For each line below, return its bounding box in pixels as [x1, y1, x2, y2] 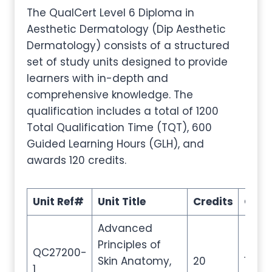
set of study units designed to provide [27, 55, 228, 69]
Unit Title [97, 194, 146, 209]
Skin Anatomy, [97, 254, 171, 268]
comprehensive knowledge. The [27, 87, 193, 102]
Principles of [97, 237, 161, 252]
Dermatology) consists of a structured [27, 38, 229, 53]
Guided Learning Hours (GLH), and [27, 137, 204, 151]
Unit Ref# [32, 194, 84, 209]
